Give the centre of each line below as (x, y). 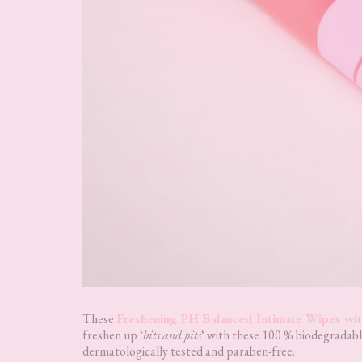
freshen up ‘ (113, 335)
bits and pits (172, 335)
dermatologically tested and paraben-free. (189, 351)
